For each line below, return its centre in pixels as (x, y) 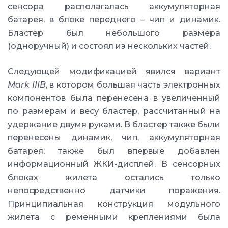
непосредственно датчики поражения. (114, 191)
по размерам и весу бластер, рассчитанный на (114, 111)
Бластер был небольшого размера (114, 33)
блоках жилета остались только (114, 177)
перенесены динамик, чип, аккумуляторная (114, 138)
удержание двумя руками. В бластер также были (114, 124)
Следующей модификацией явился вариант (114, 72)
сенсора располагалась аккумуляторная (114, 6)
